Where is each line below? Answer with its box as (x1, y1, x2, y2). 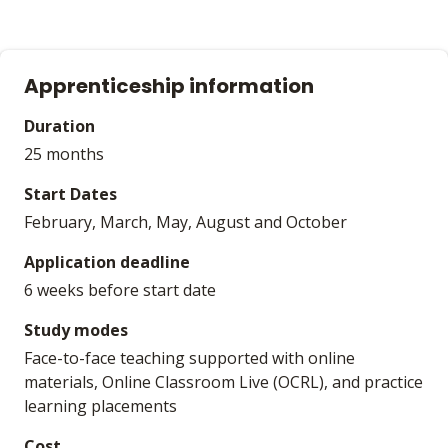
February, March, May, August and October (24, 211, 347, 233)
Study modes (24, 319, 128, 341)
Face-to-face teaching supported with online (24, 347, 355, 369)
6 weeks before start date (24, 279, 216, 301)
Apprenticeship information (24, 72, 314, 100)
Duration (24, 115, 95, 137)
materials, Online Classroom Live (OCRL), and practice (24, 371, 423, 393)
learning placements (24, 395, 177, 417)
